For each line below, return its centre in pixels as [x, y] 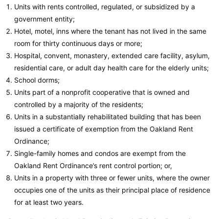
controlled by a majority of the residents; [79, 105]
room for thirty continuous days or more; [78, 44]
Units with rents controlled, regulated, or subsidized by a [105, 7]
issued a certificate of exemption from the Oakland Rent [104, 129]
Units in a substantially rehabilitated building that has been [108, 117]
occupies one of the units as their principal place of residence [112, 190]
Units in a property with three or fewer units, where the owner [112, 178]
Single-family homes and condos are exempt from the [100, 153]
